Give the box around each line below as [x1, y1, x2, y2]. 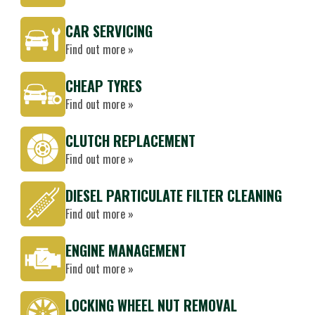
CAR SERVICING [65, 20, 153, 41]
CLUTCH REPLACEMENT [65, 130, 195, 151]
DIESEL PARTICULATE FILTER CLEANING [65, 185, 282, 206]
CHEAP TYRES [65, 75, 142, 96]
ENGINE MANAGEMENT [65, 240, 186, 261]
